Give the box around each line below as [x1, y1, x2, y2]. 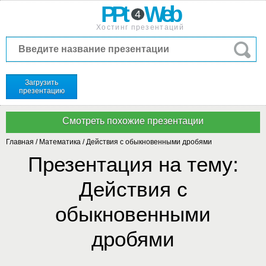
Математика [39, 138, 81, 146]
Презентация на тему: [27, 153, 239, 176]
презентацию [18, 87, 65, 95]
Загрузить [25, 78, 58, 87]
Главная [6, 138, 34, 146]
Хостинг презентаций [96, 23, 184, 31]
